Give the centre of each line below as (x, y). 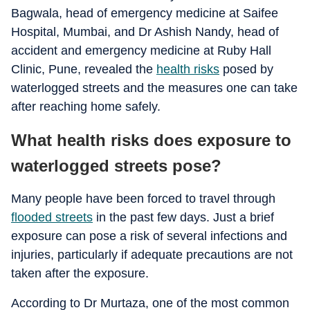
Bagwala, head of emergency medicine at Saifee (145, 13)
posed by (246, 69)
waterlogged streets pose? (116, 166)
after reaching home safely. (86, 107)
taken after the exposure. (80, 273)
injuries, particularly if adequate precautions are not (152, 255)
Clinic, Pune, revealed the (84, 69)
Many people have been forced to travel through (143, 199)
